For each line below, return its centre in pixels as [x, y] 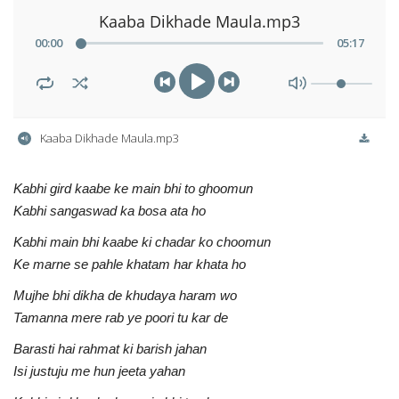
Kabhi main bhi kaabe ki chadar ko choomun [142, 241]
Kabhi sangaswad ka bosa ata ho [110, 210]
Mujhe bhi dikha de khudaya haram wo [125, 295]
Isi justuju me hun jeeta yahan [99, 370]
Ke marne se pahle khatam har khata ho [130, 264]
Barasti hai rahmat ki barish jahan [110, 348]
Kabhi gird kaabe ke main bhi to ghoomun [133, 188]
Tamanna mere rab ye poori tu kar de [121, 317]
